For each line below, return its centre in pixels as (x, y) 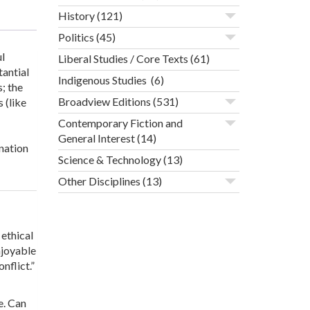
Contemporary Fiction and (120, 123)
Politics (76, 37)
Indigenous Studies (103, 80)
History (76, 16)
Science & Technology (109, 160)
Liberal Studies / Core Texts (123, 59)
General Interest (96, 138)
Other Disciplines (99, 181)
